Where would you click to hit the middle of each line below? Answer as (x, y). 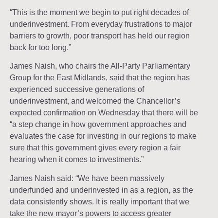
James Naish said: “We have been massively (87, 178)
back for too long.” (40, 47)
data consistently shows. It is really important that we (100, 201)
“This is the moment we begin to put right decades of (99, 12)
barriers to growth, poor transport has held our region (100, 36)
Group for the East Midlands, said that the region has (100, 78)
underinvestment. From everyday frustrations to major (101, 24)
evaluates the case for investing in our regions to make (103, 136)
